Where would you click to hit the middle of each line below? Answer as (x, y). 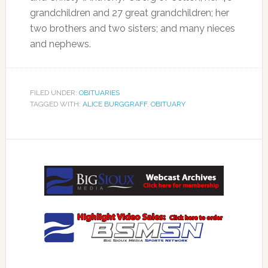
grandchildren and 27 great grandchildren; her (129, 13)
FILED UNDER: (54, 92)
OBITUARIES (99, 92)
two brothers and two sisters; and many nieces (132, 28)
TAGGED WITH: (56, 104)
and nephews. (60, 44)
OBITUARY (168, 104)
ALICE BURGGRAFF (115, 104)
